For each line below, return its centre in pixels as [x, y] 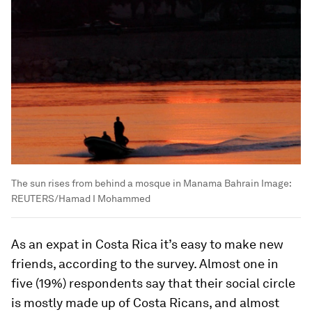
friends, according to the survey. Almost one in [145, 263]
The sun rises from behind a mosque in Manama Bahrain [135, 183]
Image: [275, 183]
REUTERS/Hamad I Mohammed [81, 198]
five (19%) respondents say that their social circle [153, 283]
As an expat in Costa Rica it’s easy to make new [147, 244]
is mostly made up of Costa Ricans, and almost [145, 302]
